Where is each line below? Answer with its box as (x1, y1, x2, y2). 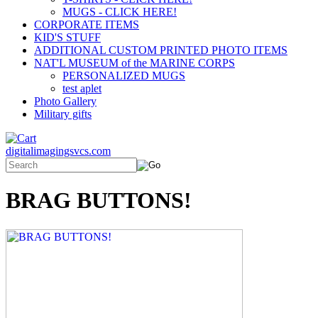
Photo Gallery (34, 95, 97, 107)
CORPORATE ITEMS (34, 18, 139, 31)
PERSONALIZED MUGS (62, 70, 185, 82)
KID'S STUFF (34, 31, 101, 43)
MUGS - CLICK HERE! (62, 6, 177, 18)
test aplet (62, 82, 102, 94)
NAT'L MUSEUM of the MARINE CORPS (34, 57, 235, 69)
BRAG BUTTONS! (6, 187, 192, 214)
